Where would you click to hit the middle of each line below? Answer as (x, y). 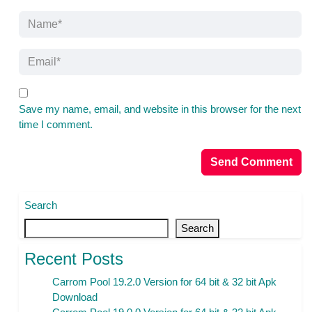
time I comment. (56, 124)
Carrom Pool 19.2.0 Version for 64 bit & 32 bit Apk (164, 281)
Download (75, 297)
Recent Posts (74, 258)
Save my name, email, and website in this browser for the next (160, 109)
